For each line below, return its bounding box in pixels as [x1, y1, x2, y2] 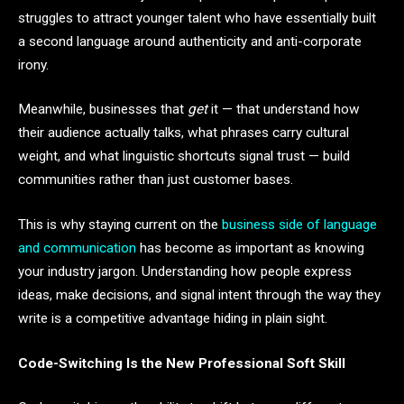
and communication [18, 239, 136, 256]
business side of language [222, 216, 377, 233]
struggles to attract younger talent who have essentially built [18, 9, 376, 26]
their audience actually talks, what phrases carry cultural [18, 124, 349, 142]
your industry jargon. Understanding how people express [18, 262, 352, 280]
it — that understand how [207, 101, 360, 118]
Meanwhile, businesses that [18, 101, 188, 118]
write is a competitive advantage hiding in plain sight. [18, 309, 327, 326]
